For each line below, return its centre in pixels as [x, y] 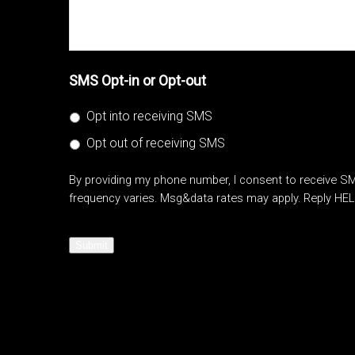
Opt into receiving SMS [149, 116]
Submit [92, 245]
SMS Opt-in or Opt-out [137, 80]
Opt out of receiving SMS [156, 143]
